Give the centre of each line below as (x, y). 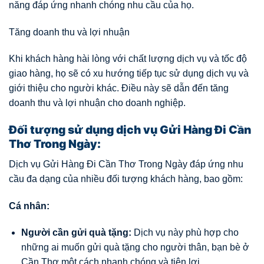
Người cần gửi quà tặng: (76, 233)
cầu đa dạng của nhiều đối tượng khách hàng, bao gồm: (126, 179)
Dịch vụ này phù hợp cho (185, 233)
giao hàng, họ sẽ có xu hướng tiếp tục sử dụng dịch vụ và (129, 74)
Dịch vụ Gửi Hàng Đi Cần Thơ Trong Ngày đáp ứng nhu (126, 164)
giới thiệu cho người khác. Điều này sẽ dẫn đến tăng (119, 88)
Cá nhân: (29, 206)
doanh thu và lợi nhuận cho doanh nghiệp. (97, 103)
